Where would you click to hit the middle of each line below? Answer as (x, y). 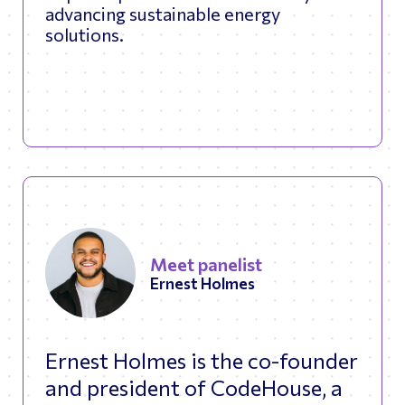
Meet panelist (206, 264)
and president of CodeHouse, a (194, 388)
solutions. (85, 35)
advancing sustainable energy (163, 14)
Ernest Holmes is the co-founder (202, 361)
